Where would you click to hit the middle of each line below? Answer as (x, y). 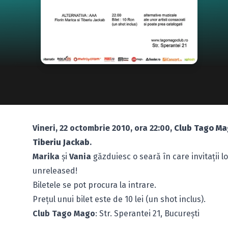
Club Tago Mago (64, 213)
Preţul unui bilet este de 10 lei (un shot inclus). (119, 199)
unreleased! (55, 171)
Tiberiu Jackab (61, 142)
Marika (46, 156)
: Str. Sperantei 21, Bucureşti (147, 213)
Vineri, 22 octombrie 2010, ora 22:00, (103, 128)
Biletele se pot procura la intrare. (94, 185)
